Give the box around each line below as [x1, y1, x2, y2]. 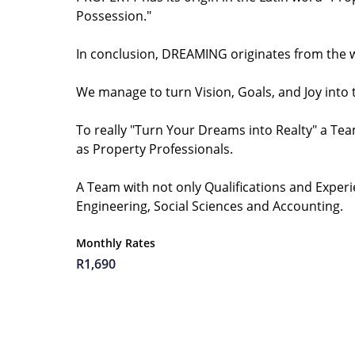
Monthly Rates [76, 235, 155, 250]
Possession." [76, 7, 151, 25]
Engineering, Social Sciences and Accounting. [76, 197, 343, 215]
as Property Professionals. [76, 140, 233, 158]
